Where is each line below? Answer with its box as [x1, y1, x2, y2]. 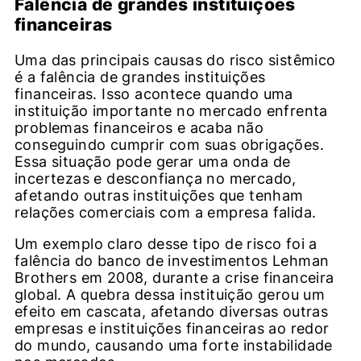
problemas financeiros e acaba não [15, 119, 264, 137]
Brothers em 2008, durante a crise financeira [15, 269, 334, 287]
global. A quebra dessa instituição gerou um [15, 286, 326, 304]
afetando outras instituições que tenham [15, 187, 304, 205]
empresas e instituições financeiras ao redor [15, 320, 330, 338]
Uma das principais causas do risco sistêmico [15, 52, 336, 69]
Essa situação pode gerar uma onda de [15, 153, 291, 171]
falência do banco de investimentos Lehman [15, 252, 330, 270]
